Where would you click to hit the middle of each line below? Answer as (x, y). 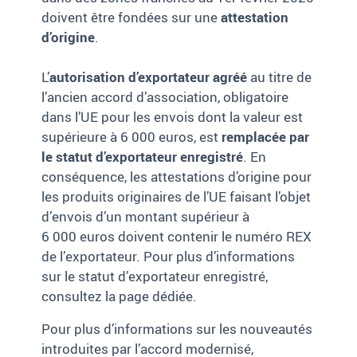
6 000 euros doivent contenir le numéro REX (177, 237)
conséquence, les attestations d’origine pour (177, 177)
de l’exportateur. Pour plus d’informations (169, 257)
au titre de (280, 77)
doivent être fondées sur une (131, 18)
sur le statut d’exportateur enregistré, (155, 277)
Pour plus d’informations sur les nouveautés (177, 329)
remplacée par (266, 137)
